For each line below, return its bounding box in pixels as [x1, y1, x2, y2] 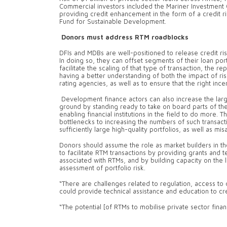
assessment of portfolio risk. [59, 164, 147, 172]
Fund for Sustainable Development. [59, 18, 166, 26]
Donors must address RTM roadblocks [59, 33, 188, 42]
